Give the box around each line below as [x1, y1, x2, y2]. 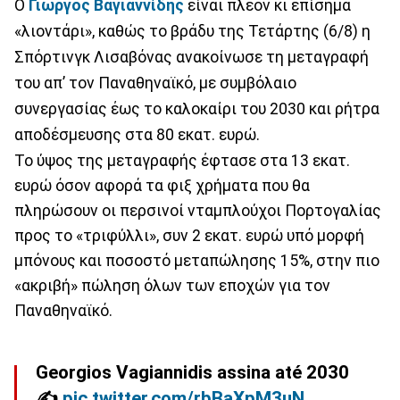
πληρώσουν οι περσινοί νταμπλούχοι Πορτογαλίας [14, 201, 381, 220]
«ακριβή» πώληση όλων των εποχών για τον [14, 276, 330, 295]
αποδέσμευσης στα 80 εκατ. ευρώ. [14, 125, 260, 144]
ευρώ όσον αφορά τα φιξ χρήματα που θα [14, 176, 310, 195]
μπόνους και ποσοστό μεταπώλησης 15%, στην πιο [14, 251, 379, 270]
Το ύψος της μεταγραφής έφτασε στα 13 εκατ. [14, 151, 350, 170]
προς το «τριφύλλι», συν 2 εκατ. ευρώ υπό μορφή [14, 226, 364, 245]
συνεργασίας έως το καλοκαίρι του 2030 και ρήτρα [14, 99, 379, 118]
